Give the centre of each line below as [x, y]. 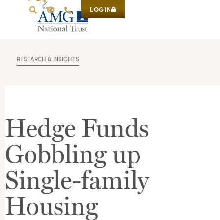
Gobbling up [73, 154]
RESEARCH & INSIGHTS [48, 59]
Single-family [77, 180]
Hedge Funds [77, 128]
